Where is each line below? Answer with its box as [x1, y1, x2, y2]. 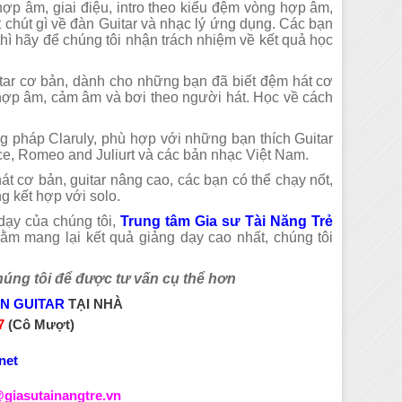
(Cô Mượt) [7, 317, 74, 333]
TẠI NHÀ [64, 296, 123, 312]
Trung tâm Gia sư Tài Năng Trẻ [120, 214, 334, 230]
